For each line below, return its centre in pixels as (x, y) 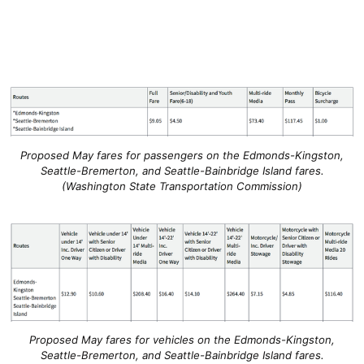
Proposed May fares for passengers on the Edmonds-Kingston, (182, 155)
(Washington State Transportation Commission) (182, 186)
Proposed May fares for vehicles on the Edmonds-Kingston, (182, 340)
